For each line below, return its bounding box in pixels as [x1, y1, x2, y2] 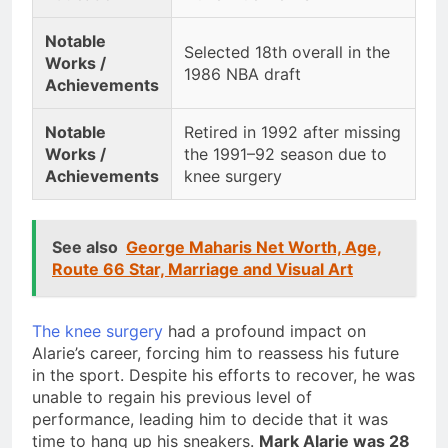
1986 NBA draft [184, 63, 301, 84]
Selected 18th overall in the [184, 41, 390, 62]
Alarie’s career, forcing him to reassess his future [32, 342, 399, 363]
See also [52, 236, 118, 257]
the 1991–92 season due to [184, 143, 387, 164]
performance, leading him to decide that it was [32, 408, 388, 429]
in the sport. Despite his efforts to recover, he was [32, 364, 415, 385]
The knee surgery [32, 320, 163, 341]
